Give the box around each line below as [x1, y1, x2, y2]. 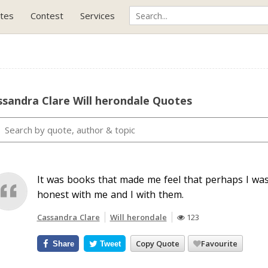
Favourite [201, 237, 238, 249]
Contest [31, 10, 63, 22]
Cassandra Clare [36, 212, 100, 223]
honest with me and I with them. [36, 188, 184, 201]
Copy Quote [136, 237, 180, 249]
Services [80, 10, 115, 22]
